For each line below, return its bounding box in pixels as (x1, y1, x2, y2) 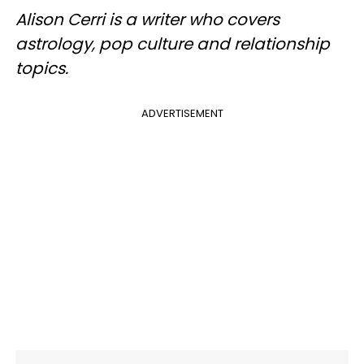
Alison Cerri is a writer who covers (15, 8, 279, 31)
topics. (15, 57, 68, 80)
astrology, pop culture (15, 32, 197, 55)
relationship (230, 32, 330, 55)
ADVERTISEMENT (141, 106, 223, 121)
